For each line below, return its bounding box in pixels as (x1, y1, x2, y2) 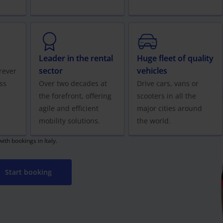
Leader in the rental (38, 53, 113, 64)
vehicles (136, 65, 167, 77)
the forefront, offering (38, 91, 111, 101)
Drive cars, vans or (136, 79, 199, 89)
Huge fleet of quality (136, 53, 214, 64)
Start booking (4, 167, 52, 177)
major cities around (136, 104, 202, 113)
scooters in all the (136, 91, 196, 101)
